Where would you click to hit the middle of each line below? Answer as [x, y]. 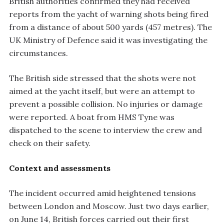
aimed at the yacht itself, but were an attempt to [102, 91]
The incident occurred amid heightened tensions [102, 193]
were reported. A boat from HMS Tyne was [92, 117]
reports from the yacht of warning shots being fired [109, 14]
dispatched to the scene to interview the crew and [105, 130]
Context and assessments [60, 168]
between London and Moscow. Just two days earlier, [109, 206]
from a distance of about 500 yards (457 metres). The [110, 27]
